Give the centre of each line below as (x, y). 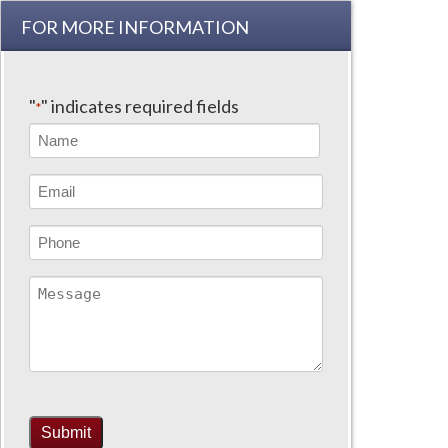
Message (61, 288)
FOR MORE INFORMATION (135, 27)
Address (59, 213)
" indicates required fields (140, 106)
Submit (66, 432)
